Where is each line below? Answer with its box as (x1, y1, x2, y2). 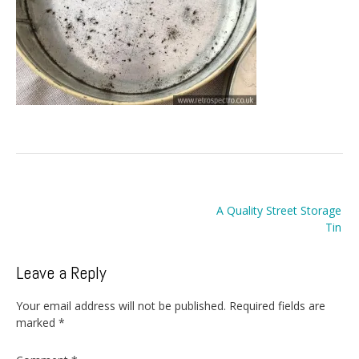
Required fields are (229, 297, 325, 313)
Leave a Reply (16, 261, 107, 284)
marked (16, 314, 58, 330)
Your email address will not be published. (16, 297, 226, 313)
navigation (15, 204, 104, 233)
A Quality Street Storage (216, 203, 341, 219)
